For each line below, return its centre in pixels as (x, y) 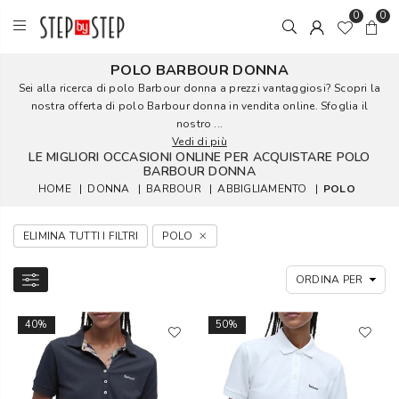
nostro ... (199, 124)
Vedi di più (199, 142)
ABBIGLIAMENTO (262, 189)
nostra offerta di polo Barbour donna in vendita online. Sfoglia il (199, 106)
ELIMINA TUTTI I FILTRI (81, 236)
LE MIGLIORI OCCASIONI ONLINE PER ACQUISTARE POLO (199, 157)
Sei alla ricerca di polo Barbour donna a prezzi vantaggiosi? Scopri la (199, 88)
